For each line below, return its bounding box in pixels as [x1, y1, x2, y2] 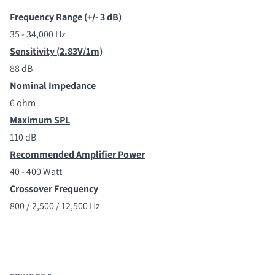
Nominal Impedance [10, 79, 96, 92]
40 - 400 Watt [10, 165, 62, 178]
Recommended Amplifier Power [10, 147, 145, 161]
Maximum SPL [10, 113, 70, 126]
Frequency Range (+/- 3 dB [10, 10, 118, 23]
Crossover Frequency [10, 182, 98, 195]
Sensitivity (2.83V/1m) [10, 44, 103, 58]
